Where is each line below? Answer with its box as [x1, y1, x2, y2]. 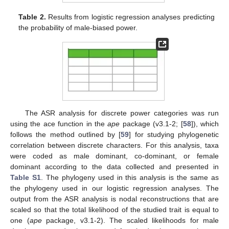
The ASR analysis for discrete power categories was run [25, 109, 219, 118]
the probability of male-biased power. [18, 23, 138, 32]
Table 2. [18, 12, 46, 21]
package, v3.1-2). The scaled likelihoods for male [41, 216, 219, 225]
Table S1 [10, 173, 41, 182]
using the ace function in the [10, 120, 108, 128]
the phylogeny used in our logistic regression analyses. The [10, 184, 219, 193]
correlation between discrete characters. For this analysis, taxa [10, 141, 219, 150]
